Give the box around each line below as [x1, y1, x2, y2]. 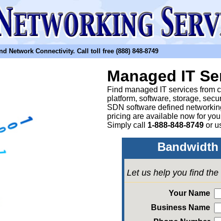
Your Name [168, 189, 210, 197]
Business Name [150, 203, 210, 212]
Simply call [107, 121, 147, 129]
